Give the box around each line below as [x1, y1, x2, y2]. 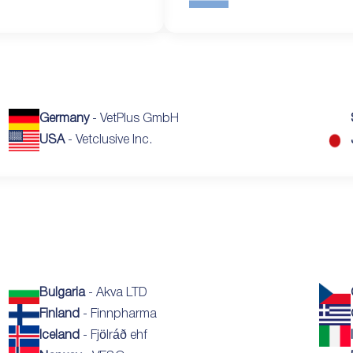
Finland [39, 308, 80, 320]
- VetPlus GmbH [89, 113, 180, 124]
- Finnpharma [80, 308, 158, 320]
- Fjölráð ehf [80, 329, 148, 341]
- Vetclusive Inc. [65, 134, 153, 146]
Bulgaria [39, 287, 86, 299]
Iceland [39, 329, 80, 341]
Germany [39, 113, 90, 124]
